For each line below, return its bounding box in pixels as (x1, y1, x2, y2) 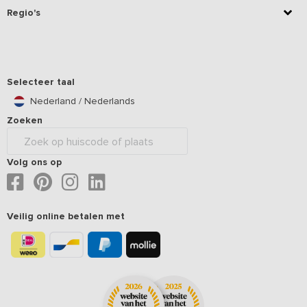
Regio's (7, 7, 40, 19)
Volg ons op (7, 156, 62, 168)
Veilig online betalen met (7, 210, 125, 222)
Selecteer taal (7, 76, 75, 88)
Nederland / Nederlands (30, 95, 135, 107)
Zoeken (7, 114, 42, 126)
